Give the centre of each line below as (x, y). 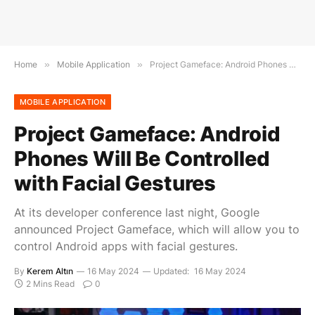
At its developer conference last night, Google (137, 212)
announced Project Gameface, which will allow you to (157, 229)
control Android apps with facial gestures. (126, 246)
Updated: (171, 271)
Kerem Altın (50, 271)
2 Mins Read (50, 284)
